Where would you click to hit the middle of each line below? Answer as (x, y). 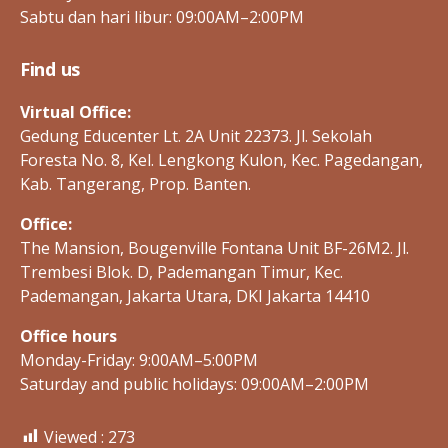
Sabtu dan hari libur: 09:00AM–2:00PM (162, 16)
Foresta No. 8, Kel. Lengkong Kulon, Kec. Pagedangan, (221, 159)
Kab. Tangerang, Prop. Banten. (135, 183)
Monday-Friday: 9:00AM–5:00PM (139, 359)
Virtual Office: (75, 111)
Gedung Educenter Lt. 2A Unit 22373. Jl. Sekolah (196, 135)
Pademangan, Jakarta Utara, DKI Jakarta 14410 (195, 295)
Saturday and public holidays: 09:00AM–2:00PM (194, 383)
